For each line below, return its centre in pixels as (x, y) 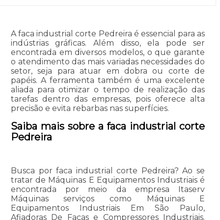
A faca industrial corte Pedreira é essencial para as (108, 34)
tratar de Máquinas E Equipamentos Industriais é (108, 180)
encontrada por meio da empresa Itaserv (108, 190)
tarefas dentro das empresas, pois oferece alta (108, 99)
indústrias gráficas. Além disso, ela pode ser (108, 43)
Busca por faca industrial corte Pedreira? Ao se (108, 171)
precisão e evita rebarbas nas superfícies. (90, 109)
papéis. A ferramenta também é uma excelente (108, 81)
